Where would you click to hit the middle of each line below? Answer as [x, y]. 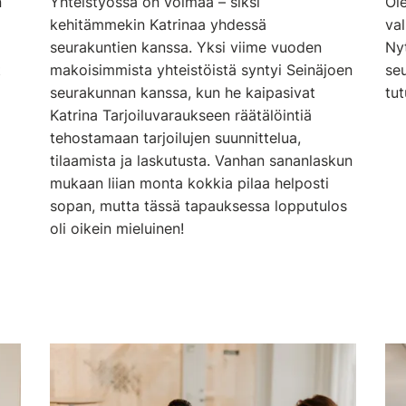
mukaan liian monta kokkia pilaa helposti [190, 184]
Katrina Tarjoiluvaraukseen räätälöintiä [181, 116]
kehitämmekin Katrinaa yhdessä [159, 25]
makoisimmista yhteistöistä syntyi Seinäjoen [202, 70]
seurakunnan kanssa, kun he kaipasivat [183, 93]
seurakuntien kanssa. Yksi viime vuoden [186, 48]
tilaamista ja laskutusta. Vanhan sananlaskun [202, 161]
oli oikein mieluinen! [117, 229]
